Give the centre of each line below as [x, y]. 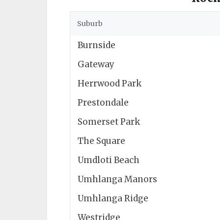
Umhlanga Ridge [113, 198]
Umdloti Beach [109, 160]
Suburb [90, 24]
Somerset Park [109, 122]
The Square [101, 141]
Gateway [96, 64]
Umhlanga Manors [117, 179]
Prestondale [103, 103]
